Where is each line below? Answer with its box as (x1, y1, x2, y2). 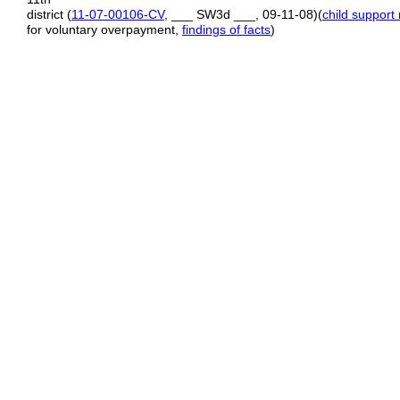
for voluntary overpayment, (27, 22, 182, 37)
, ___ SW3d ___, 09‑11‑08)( (164, 7, 322, 21)
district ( (27, 7, 71, 21)
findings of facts (182, 22, 271, 37)
